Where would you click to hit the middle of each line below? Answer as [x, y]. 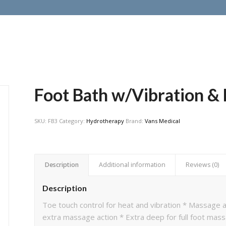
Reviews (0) [203, 165]
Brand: [135, 121]
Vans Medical [163, 121]
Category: [73, 121]
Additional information [132, 165]
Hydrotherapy [105, 121]
